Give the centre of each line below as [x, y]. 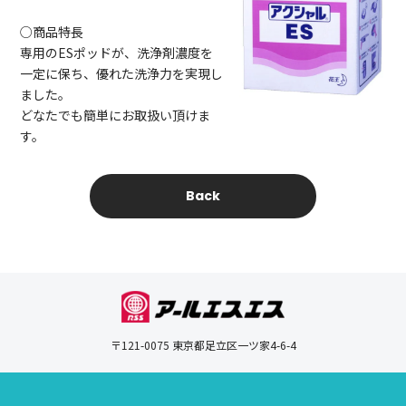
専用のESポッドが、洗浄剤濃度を [117, 53]
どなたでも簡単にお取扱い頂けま [116, 116]
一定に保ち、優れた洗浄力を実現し [122, 74]
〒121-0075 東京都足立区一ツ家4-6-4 [203, 344]
